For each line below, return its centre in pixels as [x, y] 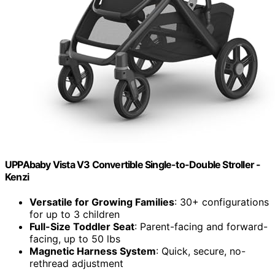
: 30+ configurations [222, 202]
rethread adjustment [76, 264]
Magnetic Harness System [93, 251]
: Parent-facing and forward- [201, 227]
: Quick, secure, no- [201, 251]
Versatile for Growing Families [102, 202]
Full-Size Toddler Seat [82, 227]
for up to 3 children [75, 215]
